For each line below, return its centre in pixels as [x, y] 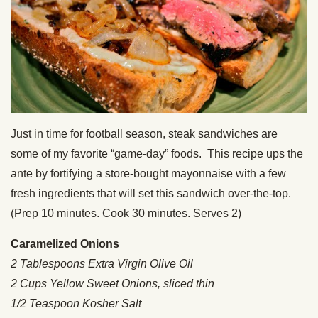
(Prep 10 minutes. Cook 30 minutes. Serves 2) [126, 214]
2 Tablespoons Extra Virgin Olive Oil [102, 264]
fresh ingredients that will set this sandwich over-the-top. [154, 194]
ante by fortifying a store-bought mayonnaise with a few [148, 174]
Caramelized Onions [65, 244]
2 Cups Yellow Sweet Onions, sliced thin [113, 284]
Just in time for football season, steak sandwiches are [144, 134]
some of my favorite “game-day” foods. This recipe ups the [157, 154]
